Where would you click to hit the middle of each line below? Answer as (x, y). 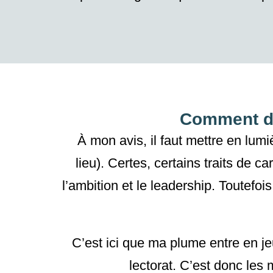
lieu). (91, 163)
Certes (127, 163)
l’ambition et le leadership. (140, 186)
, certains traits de (200, 163)
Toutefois (245, 186)
